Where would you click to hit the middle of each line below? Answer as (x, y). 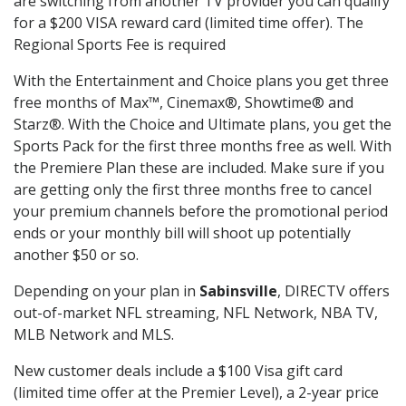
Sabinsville (238, 291)
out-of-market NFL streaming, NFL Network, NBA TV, (196, 313)
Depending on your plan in (106, 291)
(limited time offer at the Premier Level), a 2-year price (196, 393)
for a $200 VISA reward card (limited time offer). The (188, 23)
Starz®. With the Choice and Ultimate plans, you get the (203, 125)
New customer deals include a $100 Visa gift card (178, 371)
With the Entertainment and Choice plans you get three (201, 81)
